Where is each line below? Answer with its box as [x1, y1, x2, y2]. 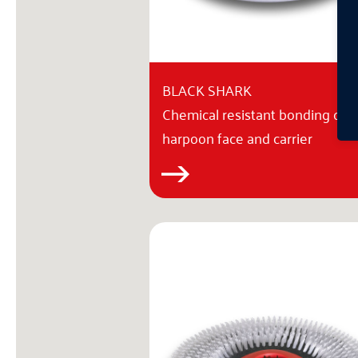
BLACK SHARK [162, 76, 252, 103]
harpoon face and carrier [162, 124, 312, 151]
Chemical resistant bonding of [162, 100, 346, 127]
